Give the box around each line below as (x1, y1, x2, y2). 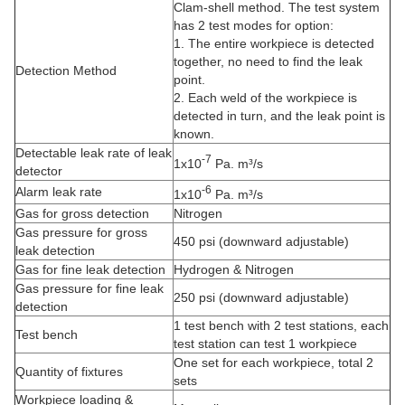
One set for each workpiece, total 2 (174, 355, 373, 370)
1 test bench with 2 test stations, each (174, 318, 389, 333)
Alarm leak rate (15, 184, 102, 199)
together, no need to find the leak (174, 54, 363, 69)
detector (15, 164, 62, 178)
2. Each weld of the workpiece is (174, 90, 357, 105)
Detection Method (15, 63, 117, 78)
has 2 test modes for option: (174, 18, 334, 33)
